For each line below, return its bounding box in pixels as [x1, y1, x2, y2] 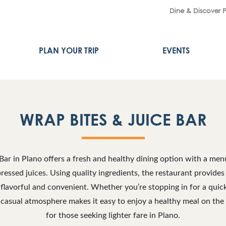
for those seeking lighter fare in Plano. [46, 211, 180, 219]
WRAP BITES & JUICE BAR [19, 109, 207, 129]
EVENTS [162, 45, 190, 55]
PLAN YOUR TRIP [38, 45, 99, 55]
